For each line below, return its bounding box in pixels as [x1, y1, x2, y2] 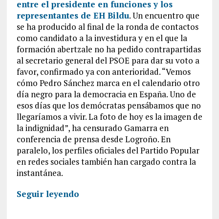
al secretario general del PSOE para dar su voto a [16, 55, 199, 66]
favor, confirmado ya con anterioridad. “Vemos [16, 66, 191, 77]
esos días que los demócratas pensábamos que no [16, 100, 201, 111]
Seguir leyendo [16, 188, 79, 199]
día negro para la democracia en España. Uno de [16, 88, 196, 100]
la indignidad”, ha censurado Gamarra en [16, 122, 169, 133]
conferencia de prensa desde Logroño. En [16, 133, 171, 145]
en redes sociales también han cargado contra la [16, 156, 196, 167]
